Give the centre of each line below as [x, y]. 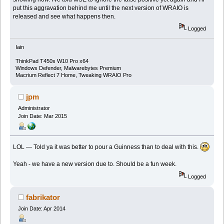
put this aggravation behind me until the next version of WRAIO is [101, 8]
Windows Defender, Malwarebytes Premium [68, 68]
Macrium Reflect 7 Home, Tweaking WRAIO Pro [73, 75]
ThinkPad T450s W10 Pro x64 [52, 61]
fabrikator [43, 197]
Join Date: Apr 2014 [41, 208]
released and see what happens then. [64, 16]
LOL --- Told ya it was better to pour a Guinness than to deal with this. [107, 147]
